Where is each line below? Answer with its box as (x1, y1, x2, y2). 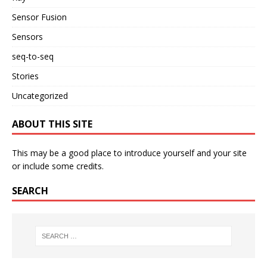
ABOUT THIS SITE (12, 117, 92, 131)
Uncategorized (12, 90, 68, 102)
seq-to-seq (12, 51, 54, 63)
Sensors (12, 31, 43, 43)
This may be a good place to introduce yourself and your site (12, 147, 247, 159)
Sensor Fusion (12, 11, 67, 23)
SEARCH (12, 184, 48, 198)
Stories (12, 70, 39, 82)
